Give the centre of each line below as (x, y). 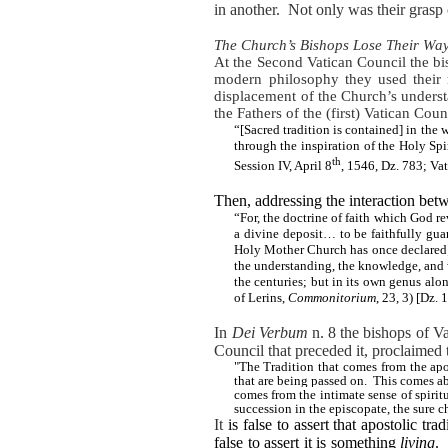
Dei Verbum (269, 332)
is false (250, 424)
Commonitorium (331, 297)
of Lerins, (260, 297)
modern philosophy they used (310, 79)
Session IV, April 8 (282, 165)
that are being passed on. (301, 380)
